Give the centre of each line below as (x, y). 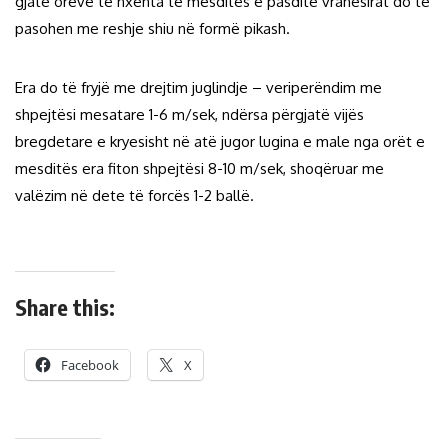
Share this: (65, 307)
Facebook (90, 365)
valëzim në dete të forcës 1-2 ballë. (134, 196)
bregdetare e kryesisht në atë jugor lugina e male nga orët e (220, 142)
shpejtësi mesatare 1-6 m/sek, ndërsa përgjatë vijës (189, 115)
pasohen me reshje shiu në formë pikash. (152, 29)
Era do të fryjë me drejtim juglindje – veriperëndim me (198, 88)
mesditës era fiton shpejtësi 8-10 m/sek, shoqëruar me (199, 169)
